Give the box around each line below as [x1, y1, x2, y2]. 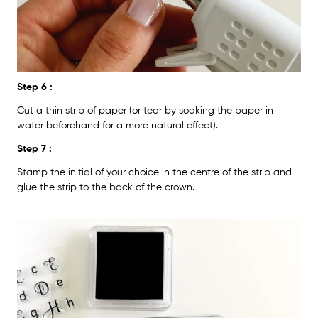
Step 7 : [17, 143, 52, 154]
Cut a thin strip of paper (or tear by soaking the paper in [17, 105, 273, 116]
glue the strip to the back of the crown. [17, 182, 194, 192]
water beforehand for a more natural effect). [17, 120, 218, 131]
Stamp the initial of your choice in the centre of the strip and [17, 167, 292, 177]
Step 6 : [17, 82, 53, 92]
